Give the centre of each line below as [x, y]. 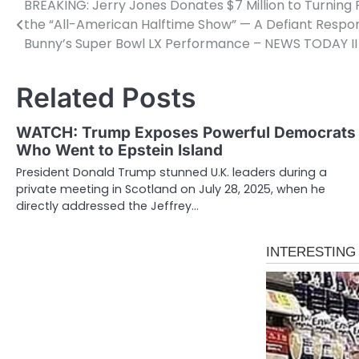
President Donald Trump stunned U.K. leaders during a [171, 173]
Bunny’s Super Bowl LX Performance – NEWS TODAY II [191, 44]
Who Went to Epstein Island [119, 151]
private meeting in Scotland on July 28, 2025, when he [171, 190]
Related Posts [106, 98]
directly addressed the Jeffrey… [107, 206]
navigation [65, 38]
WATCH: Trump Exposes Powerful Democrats [186, 133]
